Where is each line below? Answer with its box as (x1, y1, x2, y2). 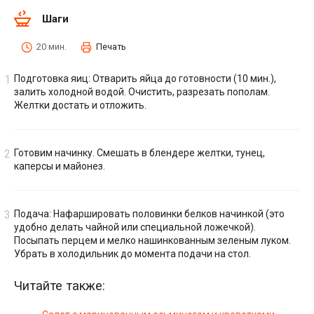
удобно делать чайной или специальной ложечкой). (14, 221, 256, 233)
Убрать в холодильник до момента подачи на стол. (14, 248, 251, 260)
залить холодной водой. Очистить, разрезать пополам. (14, 86, 270, 98)
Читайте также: (14, 278, 105, 294)
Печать (96, 41, 126, 53)
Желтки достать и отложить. (14, 100, 146, 111)
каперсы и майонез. (14, 161, 105, 172)
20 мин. (36, 41, 67, 53)
